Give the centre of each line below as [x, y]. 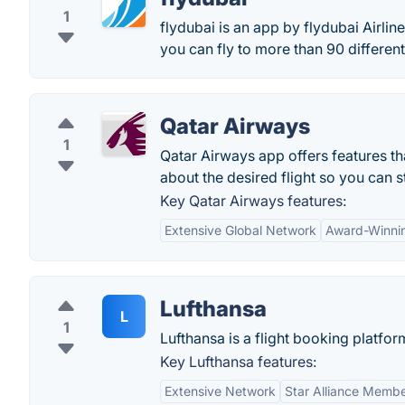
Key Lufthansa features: [238, 362]
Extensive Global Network [240, 230]
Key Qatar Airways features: [253, 201]
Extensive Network [220, 391]
